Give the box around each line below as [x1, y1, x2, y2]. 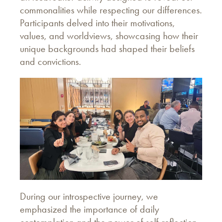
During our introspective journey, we [20, 189, 158, 203]
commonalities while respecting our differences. [20, 3, 202, 16]
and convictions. [20, 55, 81, 68]
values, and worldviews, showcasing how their [20, 29, 198, 42]
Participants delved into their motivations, [20, 16, 175, 29]
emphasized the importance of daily [20, 202, 159, 216]
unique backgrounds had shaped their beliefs [20, 42, 195, 55]
